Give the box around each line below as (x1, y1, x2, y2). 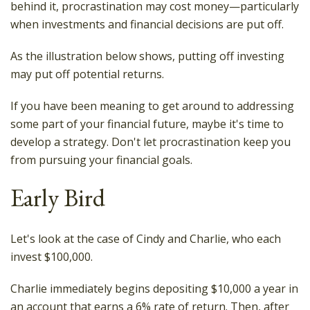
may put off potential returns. (10, 66, 164, 82)
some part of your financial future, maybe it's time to (10, 116, 284, 131)
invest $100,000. (10, 249, 93, 264)
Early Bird (10, 181, 105, 214)
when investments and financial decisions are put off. (10, 17, 284, 32)
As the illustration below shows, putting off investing (10, 48, 284, 64)
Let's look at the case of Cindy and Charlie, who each (10, 231, 281, 246)
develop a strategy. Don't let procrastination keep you (10, 134, 291, 149)
